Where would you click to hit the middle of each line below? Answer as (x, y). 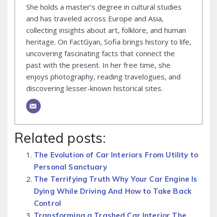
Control (48, 203)
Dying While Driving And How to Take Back (113, 191)
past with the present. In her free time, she (98, 65)
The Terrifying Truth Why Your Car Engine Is (116, 179)
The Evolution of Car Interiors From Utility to (116, 155)
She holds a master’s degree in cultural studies (104, 7)
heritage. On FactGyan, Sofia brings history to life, (108, 41)
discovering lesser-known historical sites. (94, 88)
